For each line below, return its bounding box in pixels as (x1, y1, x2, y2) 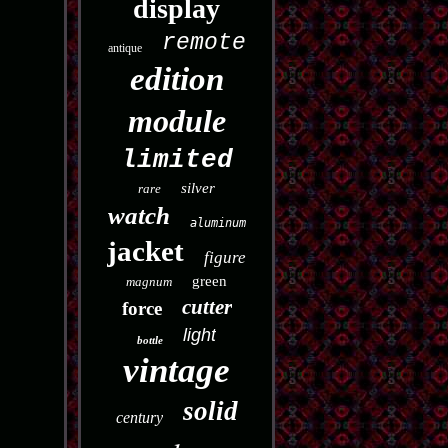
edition (129, 61, 224, 97)
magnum (126, 274, 173, 289)
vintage (123, 351, 231, 390)
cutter (181, 295, 232, 319)
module (127, 103, 226, 139)
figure (204, 248, 247, 267)
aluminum (189, 216, 246, 230)
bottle (137, 334, 164, 346)
